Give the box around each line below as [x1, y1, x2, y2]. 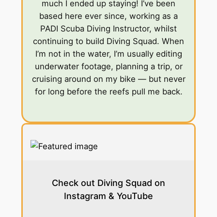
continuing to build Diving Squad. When [33, 36, 184, 46]
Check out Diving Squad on [52, 178, 165, 188]
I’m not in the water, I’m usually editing [35, 49, 182, 59]
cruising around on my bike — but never [31, 74, 186, 84]
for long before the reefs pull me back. [34, 87, 183, 97]
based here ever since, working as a [39, 11, 178, 21]
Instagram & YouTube [64, 191, 153, 201]
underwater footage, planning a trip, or [34, 62, 183, 72]
